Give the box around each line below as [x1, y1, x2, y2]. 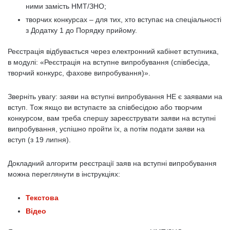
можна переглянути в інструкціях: [8, 170, 120, 178]
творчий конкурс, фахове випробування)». [8, 69, 150, 77]
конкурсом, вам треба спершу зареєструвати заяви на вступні [8, 114, 216, 122]
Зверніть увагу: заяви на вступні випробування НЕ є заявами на [8, 92, 222, 101]
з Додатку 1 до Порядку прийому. [26, 26, 137, 34]
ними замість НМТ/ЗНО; [26, 2, 108, 10]
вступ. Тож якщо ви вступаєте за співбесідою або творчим [8, 103, 202, 111]
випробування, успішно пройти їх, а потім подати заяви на [8, 125, 205, 133]
